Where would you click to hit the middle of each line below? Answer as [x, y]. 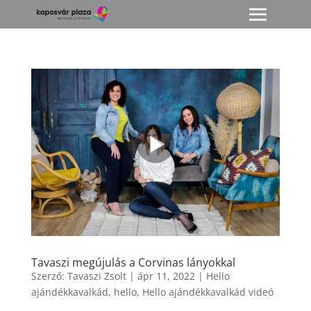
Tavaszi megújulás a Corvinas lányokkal [133, 263]
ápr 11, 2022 [166, 276]
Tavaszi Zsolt [96, 276]
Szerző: [49, 276]
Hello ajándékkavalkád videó [208, 292]
